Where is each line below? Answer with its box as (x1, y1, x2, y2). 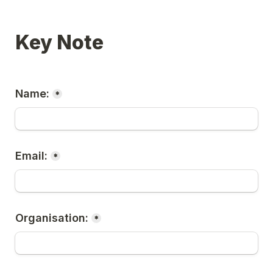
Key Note (15, 30, 104, 54)
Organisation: (15, 211, 88, 224)
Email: (15, 149, 48, 162)
